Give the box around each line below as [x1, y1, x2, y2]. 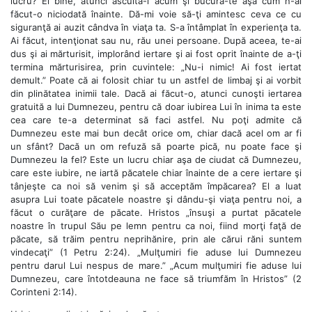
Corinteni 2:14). [10, 286, 77, 297]
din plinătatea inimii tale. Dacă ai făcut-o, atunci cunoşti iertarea [10, 87, 302, 99]
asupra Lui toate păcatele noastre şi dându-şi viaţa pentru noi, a [10, 193, 302, 205]
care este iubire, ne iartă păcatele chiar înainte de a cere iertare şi [10, 166, 302, 178]
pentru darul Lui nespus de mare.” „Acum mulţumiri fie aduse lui [10, 259, 302, 271]
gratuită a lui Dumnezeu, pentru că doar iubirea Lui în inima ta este [10, 100, 302, 112]
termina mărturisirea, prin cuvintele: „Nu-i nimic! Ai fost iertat [10, 61, 302, 72]
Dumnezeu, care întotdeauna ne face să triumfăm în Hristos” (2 [10, 272, 302, 284]
